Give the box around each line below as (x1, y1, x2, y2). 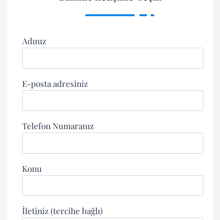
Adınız (22, 35, 46, 47)
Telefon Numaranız (22, 120, 94, 132)
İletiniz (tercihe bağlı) (22, 205, 103, 217)
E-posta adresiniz (22, 78, 88, 89)
